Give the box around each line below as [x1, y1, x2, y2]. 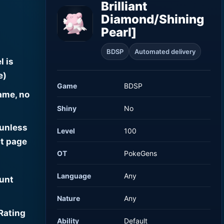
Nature [57, 193, 80, 202]
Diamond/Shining [101, 11, 204, 26]
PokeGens [124, 148, 157, 157]
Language [57, 171, 91, 180]
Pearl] [101, 24, 137, 39]
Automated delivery [134, 47, 196, 55]
